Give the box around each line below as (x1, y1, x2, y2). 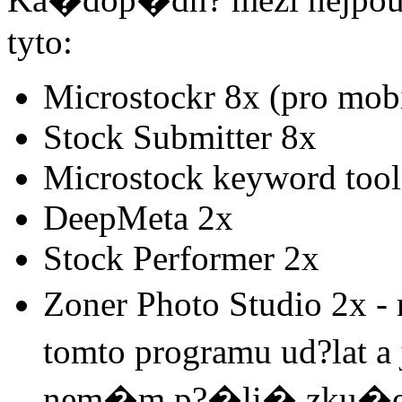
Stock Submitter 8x (43, 117, 317, 156)
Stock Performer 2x (43, 238, 319, 277)
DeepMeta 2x (43, 197, 233, 237)
